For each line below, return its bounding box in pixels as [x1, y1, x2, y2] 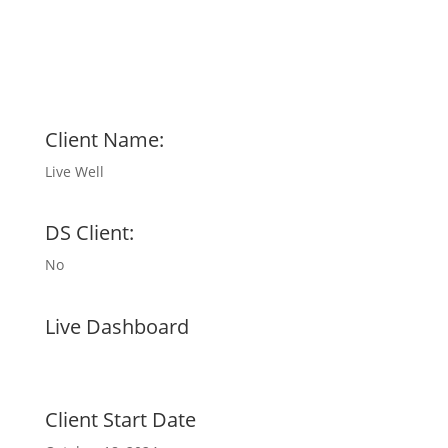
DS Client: [44, 219, 134, 246]
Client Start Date [44, 406, 196, 433]
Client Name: [44, 126, 164, 153]
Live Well [44, 162, 104, 181]
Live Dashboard [44, 313, 189, 340]
